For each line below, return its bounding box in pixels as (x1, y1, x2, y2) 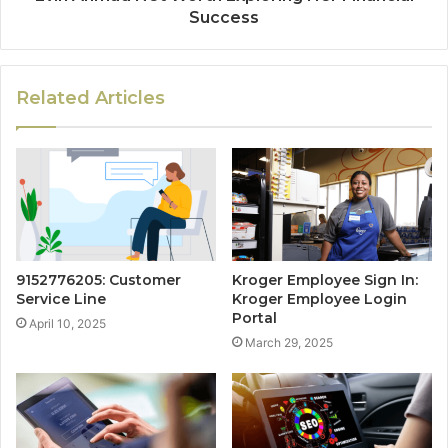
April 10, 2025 (29, 316, 106, 332)
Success (189, 8, 259, 28)
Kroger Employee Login (232, 290, 407, 309)
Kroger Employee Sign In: (232, 271, 418, 290)
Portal (232, 309, 277, 328)
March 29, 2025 (245, 335, 333, 351)
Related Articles (16, 87, 165, 110)
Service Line (16, 290, 106, 309)
